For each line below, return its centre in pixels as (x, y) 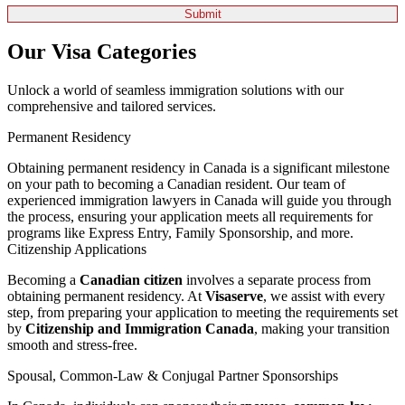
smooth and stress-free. (72, 345)
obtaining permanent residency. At (106, 297)
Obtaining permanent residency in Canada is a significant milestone (198, 168)
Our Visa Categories (102, 52)
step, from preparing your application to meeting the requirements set (202, 313)
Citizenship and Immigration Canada (140, 329)
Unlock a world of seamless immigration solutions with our (175, 90)
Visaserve (234, 297)
